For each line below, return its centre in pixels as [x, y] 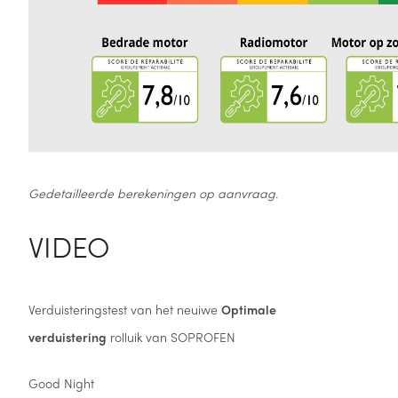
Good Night [61, 382]
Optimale [248, 309]
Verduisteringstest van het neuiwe [124, 309]
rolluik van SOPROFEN [171, 336]
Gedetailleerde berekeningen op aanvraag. [153, 193]
